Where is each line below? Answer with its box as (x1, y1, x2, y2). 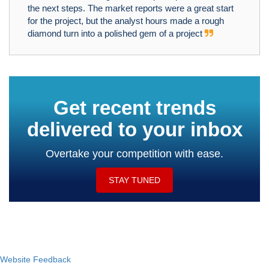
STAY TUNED (109, 175, 160, 185)
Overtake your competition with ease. (46, 147, 223, 160)
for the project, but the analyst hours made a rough (28, 15, 224, 26)
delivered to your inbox (26, 118, 243, 141)
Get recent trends (53, 96, 216, 119)
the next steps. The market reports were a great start (28, 2, 234, 13)
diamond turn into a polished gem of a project (28, 28, 205, 38)
